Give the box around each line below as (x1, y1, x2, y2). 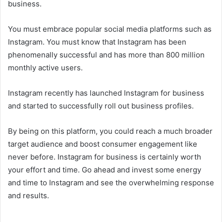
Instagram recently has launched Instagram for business (8, 88, 204, 98)
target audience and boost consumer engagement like (8, 139, 197, 149)
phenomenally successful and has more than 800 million (8, 50, 205, 59)
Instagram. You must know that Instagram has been (8, 37, 186, 47)
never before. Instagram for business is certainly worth (8, 152, 201, 162)
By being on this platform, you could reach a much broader (8, 126, 213, 136)
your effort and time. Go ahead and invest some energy (8, 165, 201, 174)
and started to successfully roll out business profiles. (8, 101, 194, 111)
